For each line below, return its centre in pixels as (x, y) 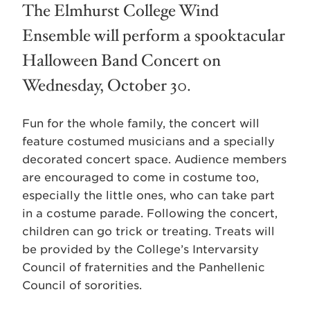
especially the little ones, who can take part (148, 195)
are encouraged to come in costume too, (140, 177)
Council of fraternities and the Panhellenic (144, 267)
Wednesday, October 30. (107, 85)
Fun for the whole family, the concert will (141, 123)
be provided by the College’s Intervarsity (140, 249)
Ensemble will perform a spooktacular (154, 36)
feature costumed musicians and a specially (148, 141)
